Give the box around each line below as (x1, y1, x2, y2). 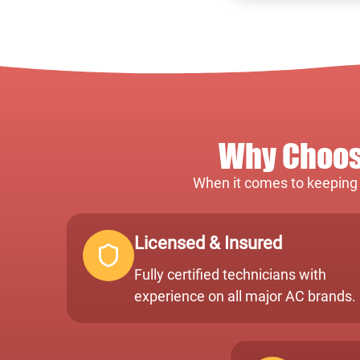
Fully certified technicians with (134, 265, 326, 283)
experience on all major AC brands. (134, 287, 356, 305)
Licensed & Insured (134, 232, 282, 253)
